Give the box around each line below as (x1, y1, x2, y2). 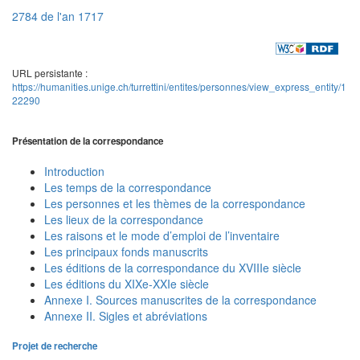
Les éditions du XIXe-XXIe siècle (44, 276, 209, 292)
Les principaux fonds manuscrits (44, 243, 208, 260)
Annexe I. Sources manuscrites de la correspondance (44, 292, 317, 309)
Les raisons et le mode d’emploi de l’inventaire (44, 227, 280, 244)
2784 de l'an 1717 (12, 7, 104, 24)
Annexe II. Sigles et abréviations (44, 308, 207, 325)
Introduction (44, 163, 104, 180)
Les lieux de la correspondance (44, 211, 203, 228)
